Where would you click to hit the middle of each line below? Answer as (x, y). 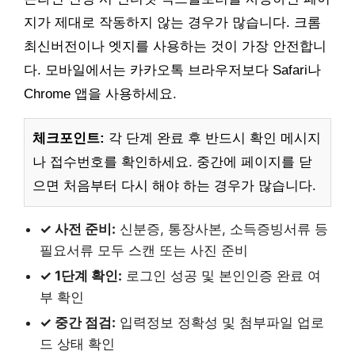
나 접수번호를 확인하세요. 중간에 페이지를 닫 (172, 162)
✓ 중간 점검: (78, 323)
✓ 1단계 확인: (81, 276)
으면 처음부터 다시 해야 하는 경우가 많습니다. (174, 186)
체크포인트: (69, 139)
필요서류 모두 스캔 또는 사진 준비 (144, 251)
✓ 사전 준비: (78, 229)
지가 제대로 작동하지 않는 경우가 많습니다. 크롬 (172, 23)
